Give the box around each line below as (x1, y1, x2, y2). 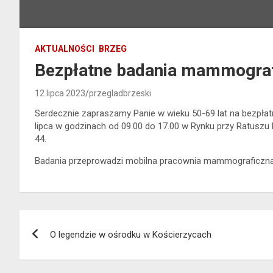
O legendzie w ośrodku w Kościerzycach (50, 229, 211, 240)
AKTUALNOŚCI (35, 43, 94, 54)
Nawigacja (19, 210, 109, 233)
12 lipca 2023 (35, 88, 85, 98)
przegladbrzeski (89, 88, 151, 98)
